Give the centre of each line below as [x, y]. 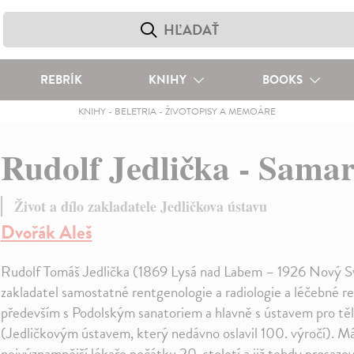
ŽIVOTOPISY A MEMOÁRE [220, 111]
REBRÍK [61, 80]
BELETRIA [135, 111]
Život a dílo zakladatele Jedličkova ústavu [140, 207]
